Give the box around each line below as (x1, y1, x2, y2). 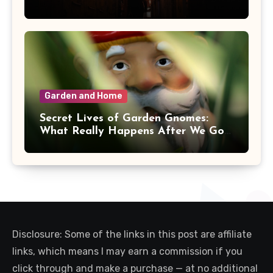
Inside (40, 138, 70, 150)
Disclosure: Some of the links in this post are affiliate (12, 228, 252, 240)
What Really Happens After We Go (40, 125, 224, 137)
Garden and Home (44, 90, 122, 101)
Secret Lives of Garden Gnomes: (40, 112, 208, 124)
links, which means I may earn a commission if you (12, 245, 243, 257)
